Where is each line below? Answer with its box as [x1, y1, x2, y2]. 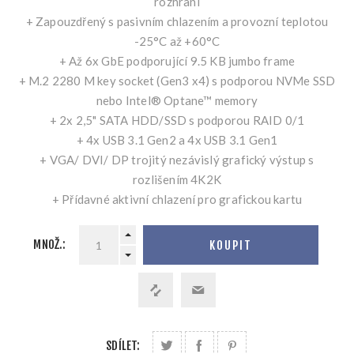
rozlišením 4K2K [133, 172, 221, 187]
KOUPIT [209, 237, 252, 253]
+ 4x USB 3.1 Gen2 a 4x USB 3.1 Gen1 [76, 133, 278, 148]
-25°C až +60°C [134, 34, 220, 49]
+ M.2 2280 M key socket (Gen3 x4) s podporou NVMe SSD [18, 73, 336, 88]
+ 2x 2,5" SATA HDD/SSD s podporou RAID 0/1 [49, 113, 305, 128]
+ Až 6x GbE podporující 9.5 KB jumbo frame [58, 54, 296, 69]
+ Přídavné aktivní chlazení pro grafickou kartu [51, 192, 303, 207]
